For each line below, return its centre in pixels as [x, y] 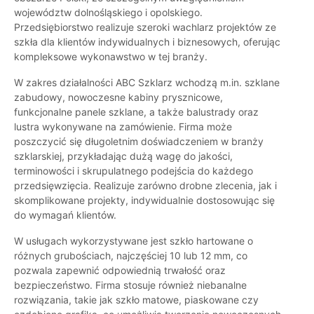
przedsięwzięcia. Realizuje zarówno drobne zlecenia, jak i [145, 186]
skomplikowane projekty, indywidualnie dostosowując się [144, 200]
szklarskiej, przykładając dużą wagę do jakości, [123, 156]
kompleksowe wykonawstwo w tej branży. [111, 57]
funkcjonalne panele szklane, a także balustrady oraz [136, 112]
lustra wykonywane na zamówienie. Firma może [123, 127]
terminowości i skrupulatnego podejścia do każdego [134, 171]
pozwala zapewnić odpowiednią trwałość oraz [120, 271]
